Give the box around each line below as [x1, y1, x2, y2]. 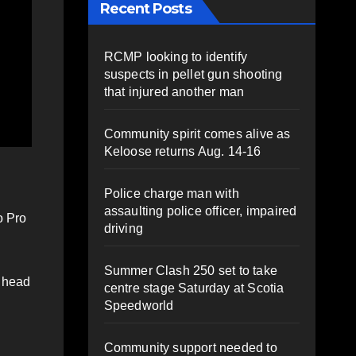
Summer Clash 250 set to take [103, 263, 278, 277]
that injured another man [103, 84, 245, 99]
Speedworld [103, 298, 174, 312]
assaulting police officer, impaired [103, 203, 297, 218]
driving [103, 221, 143, 235]
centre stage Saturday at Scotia [103, 281, 284, 295]
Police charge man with [103, 186, 239, 200]
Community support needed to [103, 340, 277, 354]
